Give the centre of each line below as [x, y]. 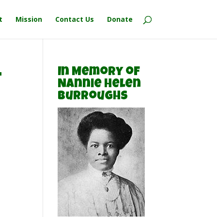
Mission [29, 19]
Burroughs [93, 97]
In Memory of [99, 72]
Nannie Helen [100, 85]
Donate [120, 19]
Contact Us [74, 19]
